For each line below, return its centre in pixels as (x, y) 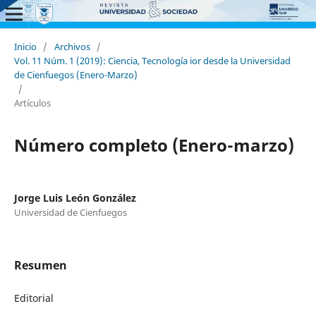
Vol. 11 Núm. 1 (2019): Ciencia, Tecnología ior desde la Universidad (152, 60)
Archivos (72, 46)
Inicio (25, 46)
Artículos (32, 103)
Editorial (34, 298)
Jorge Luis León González (75, 197)
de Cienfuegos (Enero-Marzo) (75, 74)
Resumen (40, 265)
